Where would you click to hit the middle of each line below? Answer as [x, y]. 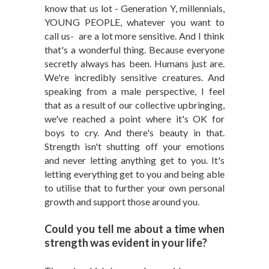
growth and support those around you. [122, 201]
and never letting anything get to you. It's [134, 160]
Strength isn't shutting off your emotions [134, 146]
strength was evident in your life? [126, 243]
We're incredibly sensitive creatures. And [134, 77]
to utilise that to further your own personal [134, 188]
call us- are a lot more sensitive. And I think [134, 36]
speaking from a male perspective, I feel [134, 91]
